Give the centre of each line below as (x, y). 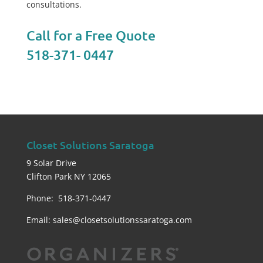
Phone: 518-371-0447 (68, 198)
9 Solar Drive (51, 163)
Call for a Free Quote (92, 35)
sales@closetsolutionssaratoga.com (122, 220)
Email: (39, 220)
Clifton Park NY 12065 (68, 176)
